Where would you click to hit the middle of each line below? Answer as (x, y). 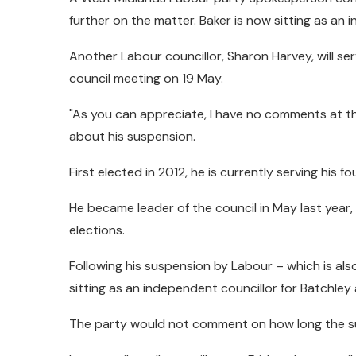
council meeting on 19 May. (146, 78)
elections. (97, 230)
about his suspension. (132, 136)
